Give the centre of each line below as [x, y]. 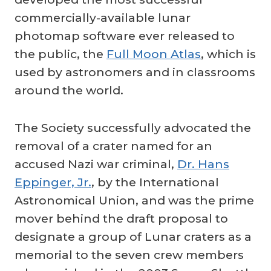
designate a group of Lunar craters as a [133, 236]
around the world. [69, 90]
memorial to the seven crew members [129, 254]
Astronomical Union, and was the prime [134, 200]
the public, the [60, 54]
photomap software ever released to [125, 35]
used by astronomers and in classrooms [135, 72]
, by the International [155, 182]
